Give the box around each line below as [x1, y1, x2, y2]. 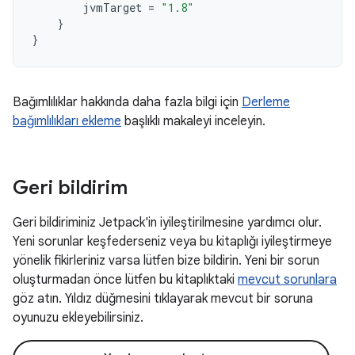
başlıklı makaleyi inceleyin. [121, 113, 265, 129]
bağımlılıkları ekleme [13, 113, 121, 129]
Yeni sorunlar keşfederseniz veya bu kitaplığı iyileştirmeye [13, 234, 332, 250]
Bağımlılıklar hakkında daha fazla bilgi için [13, 94, 242, 110]
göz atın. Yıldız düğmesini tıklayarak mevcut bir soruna [13, 291, 313, 307]
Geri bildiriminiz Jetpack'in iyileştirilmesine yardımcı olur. [13, 215, 322, 231]
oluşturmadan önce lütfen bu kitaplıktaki [13, 272, 238, 288]
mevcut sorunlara [238, 272, 337, 288]
